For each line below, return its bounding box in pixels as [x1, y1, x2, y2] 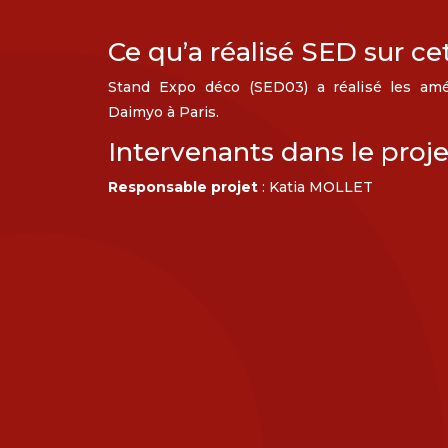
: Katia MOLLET [257, 178, 373, 197]
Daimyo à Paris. [107, 103, 219, 122]
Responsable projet [107, 178, 258, 197]
